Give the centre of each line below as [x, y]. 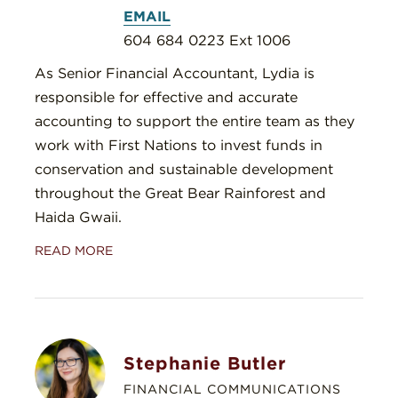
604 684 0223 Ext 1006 [207, 41]
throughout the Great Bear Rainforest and [180, 194]
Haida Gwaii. [78, 218]
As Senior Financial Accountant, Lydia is [175, 74]
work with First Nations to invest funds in [179, 146]
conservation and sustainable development [184, 170]
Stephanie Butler [205, 364]
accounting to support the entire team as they [195, 122]
